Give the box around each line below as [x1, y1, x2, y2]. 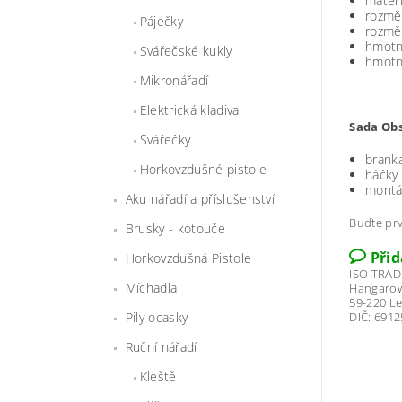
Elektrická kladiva [139, 101, 240, 119]
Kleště [139, 368, 177, 386]
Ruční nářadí [125, 338, 197, 356]
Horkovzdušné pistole [139, 161, 267, 179]
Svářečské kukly [139, 42, 232, 60]
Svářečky [139, 131, 191, 149]
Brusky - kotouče [125, 220, 225, 238]
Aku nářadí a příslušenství [125, 190, 275, 208]
